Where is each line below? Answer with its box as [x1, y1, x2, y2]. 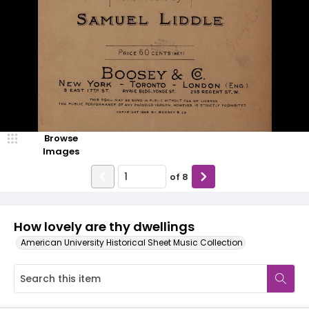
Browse [43, 132, 78, 145]
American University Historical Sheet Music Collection [21, 237, 243, 248]
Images [42, 145, 79, 158]
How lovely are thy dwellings [14, 218, 195, 235]
